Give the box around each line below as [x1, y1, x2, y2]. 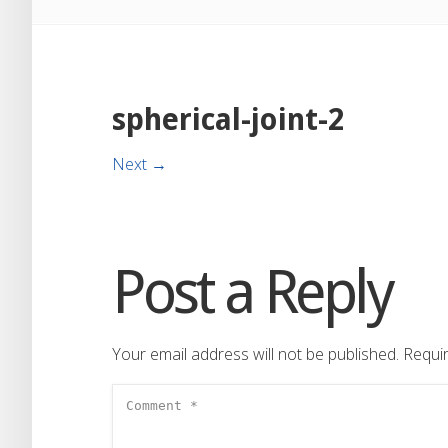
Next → [112, 152, 167, 175]
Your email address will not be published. [112, 342, 399, 365]
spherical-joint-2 [112, 101, 345, 137]
